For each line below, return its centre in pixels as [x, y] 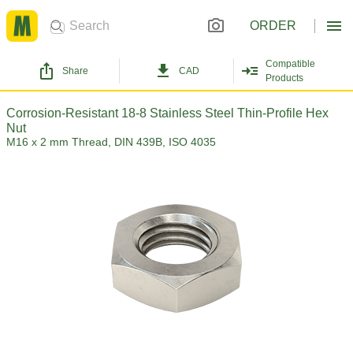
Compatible [290, 64]
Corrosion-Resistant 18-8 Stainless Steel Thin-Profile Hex [167, 113]
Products [284, 78]
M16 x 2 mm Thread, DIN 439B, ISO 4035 [111, 142]
